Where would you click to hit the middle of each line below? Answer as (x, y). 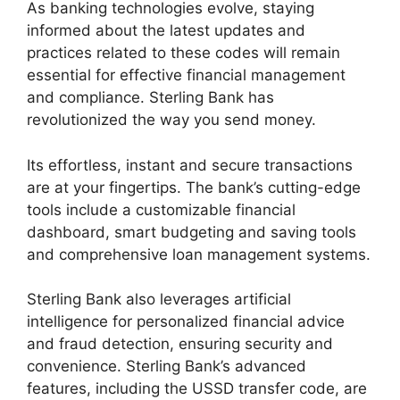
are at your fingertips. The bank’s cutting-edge (194, 187)
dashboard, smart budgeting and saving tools (192, 232)
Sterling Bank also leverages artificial (159, 299)
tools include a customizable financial (161, 209)
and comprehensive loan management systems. (199, 254)
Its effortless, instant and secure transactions (190, 165)
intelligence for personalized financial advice (186, 321)
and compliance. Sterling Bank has (150, 97)
